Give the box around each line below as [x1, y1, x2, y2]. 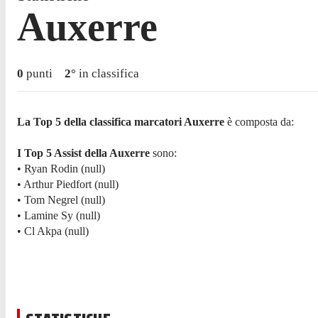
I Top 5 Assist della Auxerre [17, 146, 150, 159]
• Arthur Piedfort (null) [17, 177, 119, 190]
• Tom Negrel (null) [17, 193, 105, 206]
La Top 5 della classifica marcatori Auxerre [17, 115, 224, 128]
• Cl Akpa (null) [17, 224, 89, 237]
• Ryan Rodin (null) [17, 162, 105, 175]
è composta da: [224, 115, 294, 128]
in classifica [76, 66, 139, 80]
